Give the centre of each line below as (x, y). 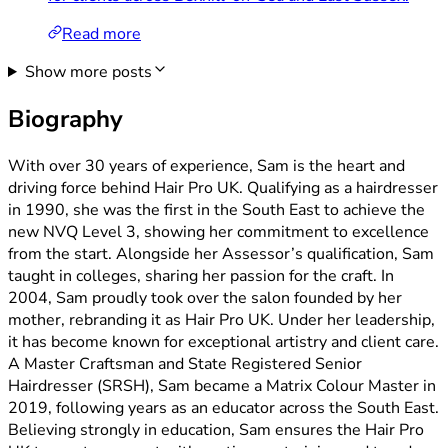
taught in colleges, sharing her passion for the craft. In (201, 275)
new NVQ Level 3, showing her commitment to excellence (218, 231)
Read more (101, 34)
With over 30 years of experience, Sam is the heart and (206, 165)
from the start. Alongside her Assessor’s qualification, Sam (221, 253)
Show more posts (88, 72)
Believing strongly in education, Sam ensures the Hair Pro (216, 429)
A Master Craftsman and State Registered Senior (185, 363)
